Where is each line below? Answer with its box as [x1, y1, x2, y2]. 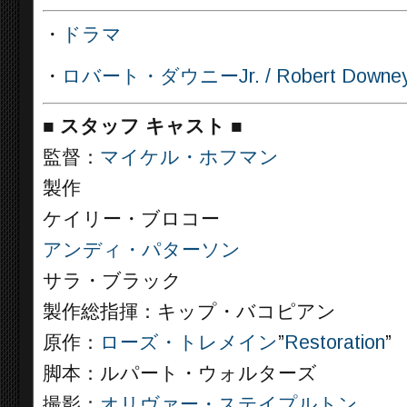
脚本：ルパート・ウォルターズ [43, 362, 317, 384]
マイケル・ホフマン [100, 146, 279, 168]
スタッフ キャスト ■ [60, 115, 243, 137]
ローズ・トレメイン [100, 332, 278, 353]
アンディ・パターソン [43, 239, 241, 261]
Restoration [284, 332, 385, 353]
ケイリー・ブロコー [43, 208, 220, 230]
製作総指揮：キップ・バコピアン [43, 301, 336, 323]
